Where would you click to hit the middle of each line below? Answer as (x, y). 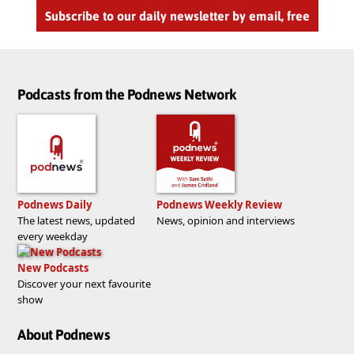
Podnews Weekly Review (219, 204)
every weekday (53, 236)
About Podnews (64, 335)
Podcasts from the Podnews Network (127, 94)
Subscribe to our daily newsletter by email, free (177, 16)
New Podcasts (53, 267)
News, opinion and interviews (226, 220)
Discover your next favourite (84, 283)
